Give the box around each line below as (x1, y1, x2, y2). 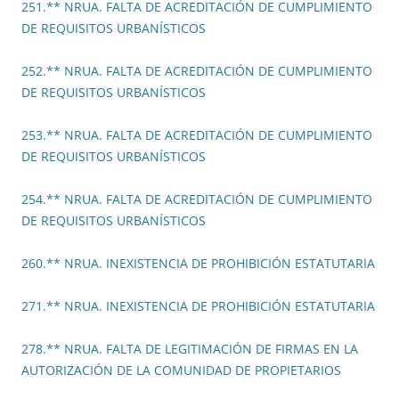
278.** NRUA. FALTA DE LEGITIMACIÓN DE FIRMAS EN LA (21, 340, 358, 358)
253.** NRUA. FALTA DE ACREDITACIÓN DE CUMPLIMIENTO (21, 126, 372, 144)
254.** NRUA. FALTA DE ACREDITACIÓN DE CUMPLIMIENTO (21, 191, 372, 208)
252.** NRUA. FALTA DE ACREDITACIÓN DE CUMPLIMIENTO (21, 62, 372, 80)
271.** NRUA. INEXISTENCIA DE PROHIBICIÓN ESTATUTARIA (21, 297, 375, 315)
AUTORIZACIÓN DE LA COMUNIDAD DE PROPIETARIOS (21, 362, 341, 379)
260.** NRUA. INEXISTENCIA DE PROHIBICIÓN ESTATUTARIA (21, 255, 375, 273)
